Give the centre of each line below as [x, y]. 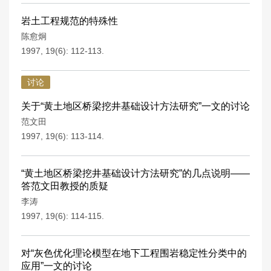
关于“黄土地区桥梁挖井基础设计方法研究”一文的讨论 [135, 106]
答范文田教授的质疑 [65, 186]
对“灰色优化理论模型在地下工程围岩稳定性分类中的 [134, 253]
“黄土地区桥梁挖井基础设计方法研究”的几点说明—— [135, 173]
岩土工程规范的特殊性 [70, 21]
